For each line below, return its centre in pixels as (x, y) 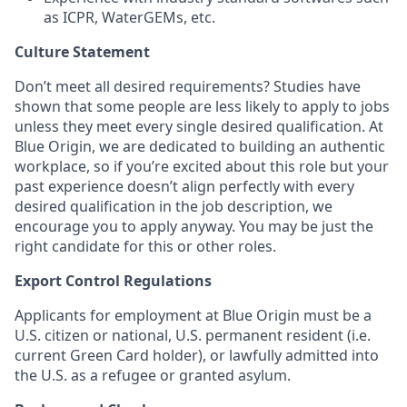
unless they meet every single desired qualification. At (199, 126)
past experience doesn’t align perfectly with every (184, 186)
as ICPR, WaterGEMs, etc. (129, 17)
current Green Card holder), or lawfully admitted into (197, 355)
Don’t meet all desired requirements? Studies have (188, 86)
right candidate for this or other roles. (145, 246)
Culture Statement (82, 52)
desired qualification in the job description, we (174, 206)
